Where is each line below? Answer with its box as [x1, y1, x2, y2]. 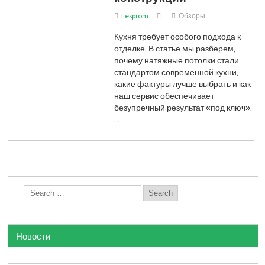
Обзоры [178, 11, 205, 21]
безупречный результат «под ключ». [114, 102, 253, 112]
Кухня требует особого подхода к [114, 31, 241, 41]
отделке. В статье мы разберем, [114, 43, 236, 53]
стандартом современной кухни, [114, 67, 239, 77]
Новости [16, 227, 51, 245]
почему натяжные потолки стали [114, 55, 240, 65]
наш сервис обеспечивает [114, 91, 215, 101]
